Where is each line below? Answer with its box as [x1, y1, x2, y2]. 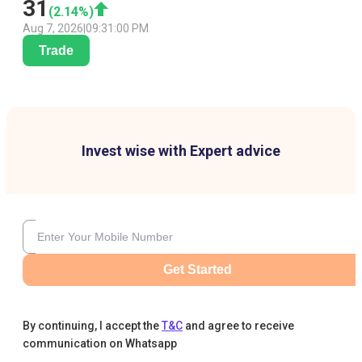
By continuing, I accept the [23, 319, 159, 333]
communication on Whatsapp [23, 337, 177, 351]
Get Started [162, 263, 232, 277]
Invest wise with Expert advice [82, 142, 280, 160]
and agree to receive [185, 319, 294, 333]
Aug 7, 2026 [23, 22, 83, 36]
